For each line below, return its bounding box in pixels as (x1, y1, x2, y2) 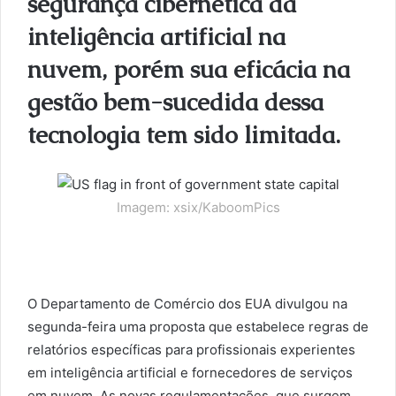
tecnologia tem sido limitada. (27, 119, 340, 150)
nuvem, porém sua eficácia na (27, 54, 350, 85)
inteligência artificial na (27, 21, 286, 52)
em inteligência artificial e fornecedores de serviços (27, 364, 353, 381)
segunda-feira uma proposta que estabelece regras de (27, 318, 369, 335)
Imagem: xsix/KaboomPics (116, 199, 280, 216)
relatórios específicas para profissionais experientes (27, 341, 355, 358)
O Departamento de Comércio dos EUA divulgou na (27, 295, 347, 312)
